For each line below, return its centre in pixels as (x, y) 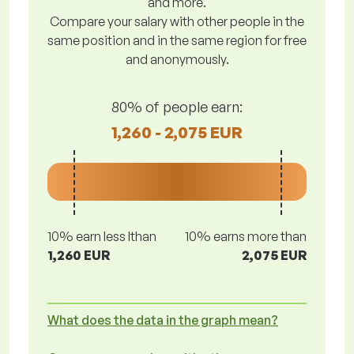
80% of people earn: (177, 106)
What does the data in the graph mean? (163, 320)
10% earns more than (246, 236)
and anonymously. (177, 59)
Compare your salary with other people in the (177, 21)
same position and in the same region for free (177, 40)
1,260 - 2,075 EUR (177, 132)
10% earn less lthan (102, 236)
